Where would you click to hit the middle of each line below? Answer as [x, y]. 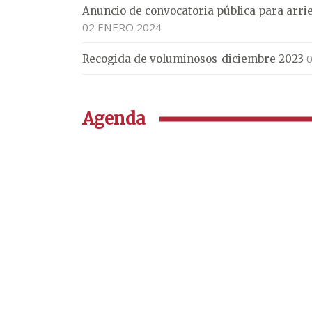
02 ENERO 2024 [122, 27]
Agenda [114, 119]
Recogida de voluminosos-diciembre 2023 [193, 59]
